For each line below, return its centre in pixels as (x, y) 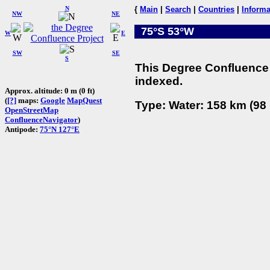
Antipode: (22, 129)
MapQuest (84, 100)
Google (53, 100)
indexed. (159, 81)
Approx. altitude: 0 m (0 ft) (50, 90)
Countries (216, 9)
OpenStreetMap (32, 110)
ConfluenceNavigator (41, 119)
